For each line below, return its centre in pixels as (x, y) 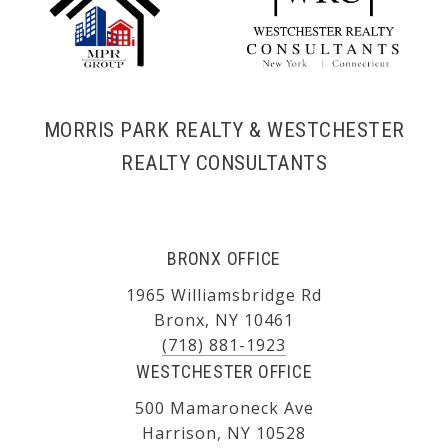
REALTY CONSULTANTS (224, 162)
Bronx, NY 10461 (224, 319)
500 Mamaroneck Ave (224, 407)
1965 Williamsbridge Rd (224, 294)
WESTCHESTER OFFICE (224, 371)
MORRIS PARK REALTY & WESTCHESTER (224, 129)
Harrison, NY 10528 (224, 432)
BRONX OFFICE (224, 258)
